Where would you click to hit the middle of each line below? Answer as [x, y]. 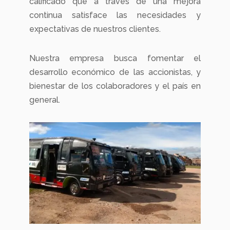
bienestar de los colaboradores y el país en [115, 86]
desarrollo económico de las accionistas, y [115, 72]
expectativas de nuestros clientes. [95, 29]
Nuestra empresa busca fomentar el [115, 58]
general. [44, 100]
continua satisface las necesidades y [115, 15]
